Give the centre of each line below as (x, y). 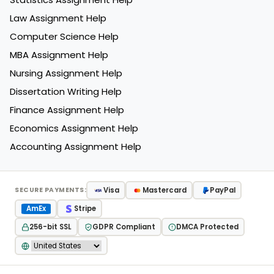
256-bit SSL (50, 227)
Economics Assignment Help (74, 128)
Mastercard (164, 190)
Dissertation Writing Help (66, 92)
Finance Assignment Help (67, 110)
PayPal (222, 190)
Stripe (85, 208)
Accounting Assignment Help (76, 147)
